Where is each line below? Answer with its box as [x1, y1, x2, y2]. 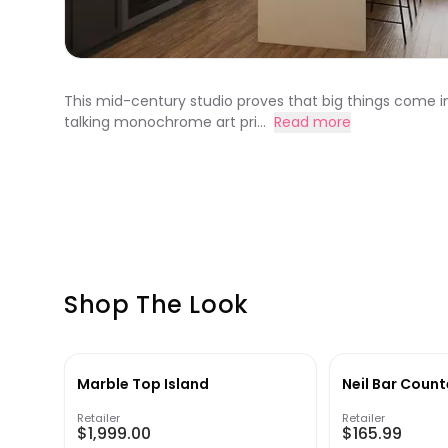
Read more [274, 112, 351, 133]
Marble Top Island [77, 374, 209, 395]
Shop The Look [64, 288, 249, 322]
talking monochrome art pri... [64, 112, 266, 133]
